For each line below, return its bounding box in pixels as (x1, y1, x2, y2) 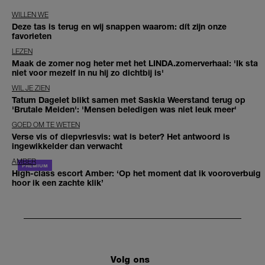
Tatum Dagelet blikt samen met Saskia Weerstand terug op (12, 95, 245, 105)
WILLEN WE (12, 10, 49, 20)
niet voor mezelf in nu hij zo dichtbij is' (12, 67, 164, 78)
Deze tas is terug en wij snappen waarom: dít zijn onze (12, 21, 227, 32)
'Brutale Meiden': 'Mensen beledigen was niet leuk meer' (12, 104, 237, 115)
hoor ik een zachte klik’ (12, 177, 104, 188)
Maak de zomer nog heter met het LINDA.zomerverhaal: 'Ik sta (12, 58, 258, 69)
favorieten (12, 31, 51, 41)
